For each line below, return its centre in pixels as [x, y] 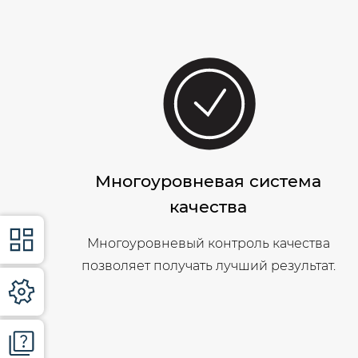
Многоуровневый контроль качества [208, 244]
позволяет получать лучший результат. [208, 266]
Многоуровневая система [209, 181]
